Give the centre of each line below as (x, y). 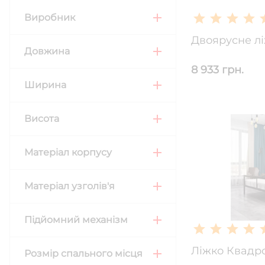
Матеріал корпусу (68, 152)
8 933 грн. (217, 70)
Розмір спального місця (83, 253)
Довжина (47, 51)
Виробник (50, 17)
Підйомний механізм (76, 220)
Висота (42, 119)
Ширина (45, 85)
